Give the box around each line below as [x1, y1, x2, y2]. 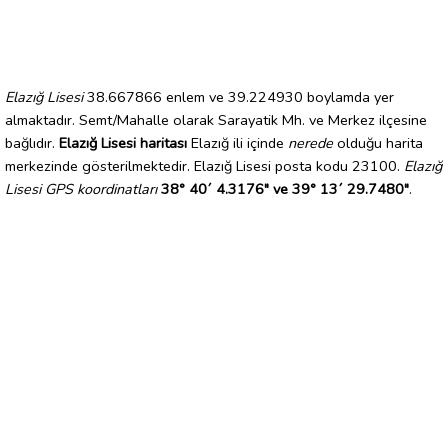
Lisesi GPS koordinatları [5, 178, 157, 199]
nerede [288, 132, 333, 153]
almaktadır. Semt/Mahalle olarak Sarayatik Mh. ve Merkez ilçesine [5, 109, 427, 130]
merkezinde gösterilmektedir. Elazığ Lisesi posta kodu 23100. [5, 155, 404, 176]
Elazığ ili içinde [187, 132, 288, 153]
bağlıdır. [5, 132, 59, 153]
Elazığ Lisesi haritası [59, 132, 187, 153]
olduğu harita [333, 132, 423, 153]
